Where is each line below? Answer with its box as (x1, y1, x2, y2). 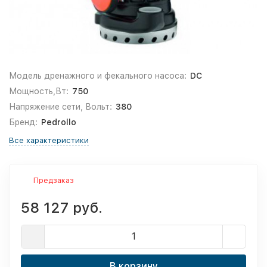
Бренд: (9, 117, 38, 127)
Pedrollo (41, 117, 76, 127)
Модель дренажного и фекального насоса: (9, 71, 187, 80)
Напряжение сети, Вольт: (9, 102, 112, 111)
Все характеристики (9, 136, 89, 145)
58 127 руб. (21, 199, 103, 216)
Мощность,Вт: (9, 86, 69, 96)
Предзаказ (33, 176, 74, 185)
